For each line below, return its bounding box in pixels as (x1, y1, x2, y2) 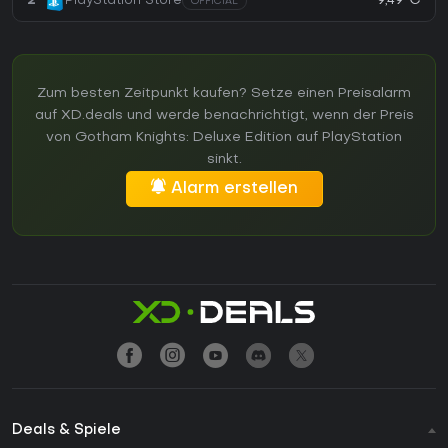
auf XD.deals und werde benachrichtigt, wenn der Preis (34, 108, 414, 122)
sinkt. (206, 152, 242, 166)
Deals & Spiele (12, 423, 121, 437)
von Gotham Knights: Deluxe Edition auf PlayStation (46, 130, 402, 144)
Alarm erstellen (170, 180, 298, 197)
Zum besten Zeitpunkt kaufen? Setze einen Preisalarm (37, 86, 411, 100)
